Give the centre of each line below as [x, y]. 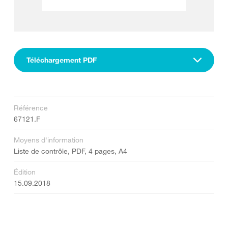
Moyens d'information [49, 140]
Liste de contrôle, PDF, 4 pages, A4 [70, 151]
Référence [31, 108]
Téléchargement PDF [62, 60]
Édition [25, 172]
